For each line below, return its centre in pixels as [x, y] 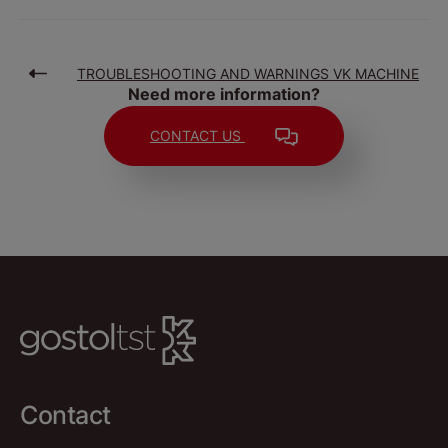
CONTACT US [197, 136]
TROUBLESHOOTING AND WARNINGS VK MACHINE [248, 74]
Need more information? [224, 94]
